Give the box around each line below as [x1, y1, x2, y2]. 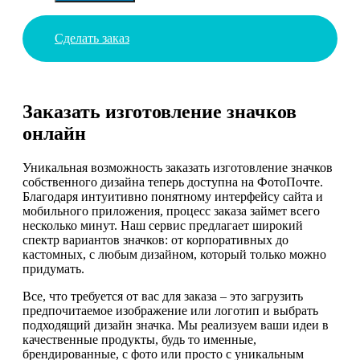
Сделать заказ [55, 31, 129, 45]
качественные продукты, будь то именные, [22, 333, 256, 347]
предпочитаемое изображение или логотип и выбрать [22, 304, 318, 318]
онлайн [22, 123, 86, 145]
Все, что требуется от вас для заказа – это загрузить [22, 289, 303, 304]
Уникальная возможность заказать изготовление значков [22, 161, 333, 175]
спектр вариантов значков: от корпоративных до [22, 233, 288, 247]
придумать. [22, 262, 84, 276]
